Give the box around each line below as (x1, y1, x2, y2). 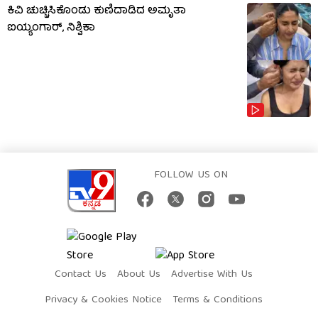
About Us (117, 265, 160, 284)
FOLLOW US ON (153, 165, 228, 185)
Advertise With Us (171, 265, 253, 284)
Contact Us (55, 265, 106, 284)
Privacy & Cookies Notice (45, 290, 162, 309)
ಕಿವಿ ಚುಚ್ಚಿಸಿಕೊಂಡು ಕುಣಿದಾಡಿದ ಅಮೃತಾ (7, 2, 186, 21)
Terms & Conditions (172, 290, 263, 309)
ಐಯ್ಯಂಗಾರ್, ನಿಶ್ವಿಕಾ (7, 19, 95, 38)
